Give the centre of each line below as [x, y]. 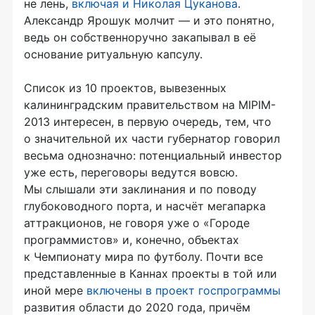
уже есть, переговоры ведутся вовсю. [131, 173]
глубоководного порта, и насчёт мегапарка [145, 206]
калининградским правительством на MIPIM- [150, 105]
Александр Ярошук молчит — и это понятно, [149, 21]
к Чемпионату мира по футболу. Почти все [143, 257]
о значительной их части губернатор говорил [152, 139]
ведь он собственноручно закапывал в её [140, 38]
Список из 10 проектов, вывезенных [125, 88]
